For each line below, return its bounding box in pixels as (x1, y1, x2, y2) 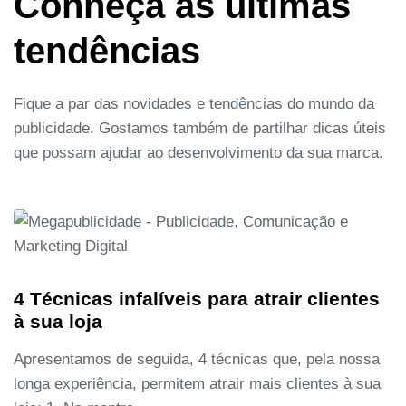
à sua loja (14, 310, 102, 332)
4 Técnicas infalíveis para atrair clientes (14, 287, 380, 309)
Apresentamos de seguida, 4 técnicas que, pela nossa (14, 350, 380, 368)
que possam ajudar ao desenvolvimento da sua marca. (14, 144, 383, 162)
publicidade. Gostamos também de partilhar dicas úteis (14, 120, 386, 138)
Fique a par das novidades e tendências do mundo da (14, 95, 374, 113)
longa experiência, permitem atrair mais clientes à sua (14, 374, 381, 392)
